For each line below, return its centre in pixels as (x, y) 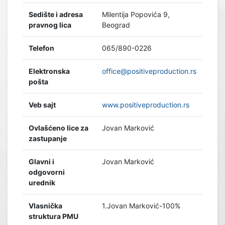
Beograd (116, 25)
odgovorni (47, 172)
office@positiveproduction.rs (149, 71)
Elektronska (49, 71)
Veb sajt (42, 104)
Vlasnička (45, 205)
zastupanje (48, 138)
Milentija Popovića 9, (136, 14)
